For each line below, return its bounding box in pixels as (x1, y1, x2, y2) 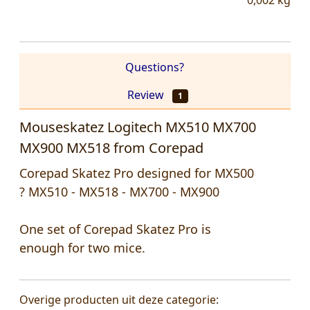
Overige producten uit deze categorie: (19, 292, 219, 308)
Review (127, 87, 167, 103)
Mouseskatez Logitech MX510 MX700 (19, 118, 256, 137)
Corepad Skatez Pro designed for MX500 (19, 165, 254, 182)
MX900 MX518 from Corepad (19, 138, 203, 158)
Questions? (125, 60, 184, 75)
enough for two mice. (19, 239, 145, 257)
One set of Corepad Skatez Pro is (19, 221, 211, 238)
